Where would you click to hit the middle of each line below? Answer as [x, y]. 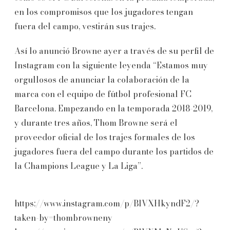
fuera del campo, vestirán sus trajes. [85, 26]
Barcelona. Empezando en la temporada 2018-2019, [113, 108]
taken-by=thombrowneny [63, 217]
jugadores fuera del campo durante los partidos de [114, 151]
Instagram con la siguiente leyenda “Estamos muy [111, 65]
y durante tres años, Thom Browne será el [96, 122]
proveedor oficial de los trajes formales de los [105, 137]
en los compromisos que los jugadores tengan [104, 12]
